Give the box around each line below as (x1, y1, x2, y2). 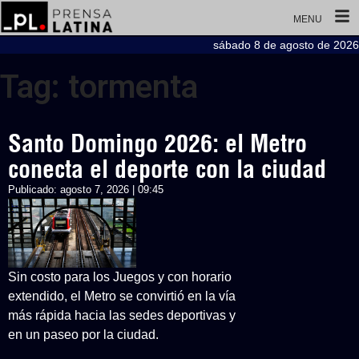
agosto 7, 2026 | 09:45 (60, 184, 163, 196)
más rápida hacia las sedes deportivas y (8, 309, 236, 322)
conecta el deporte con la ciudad (8, 154, 326, 184)
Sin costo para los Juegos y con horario (8, 270, 232, 284)
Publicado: (8, 184, 60, 196)
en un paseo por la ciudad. (8, 328, 159, 341)
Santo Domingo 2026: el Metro (8, 128, 307, 159)
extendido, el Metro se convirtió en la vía (8, 289, 236, 303)
